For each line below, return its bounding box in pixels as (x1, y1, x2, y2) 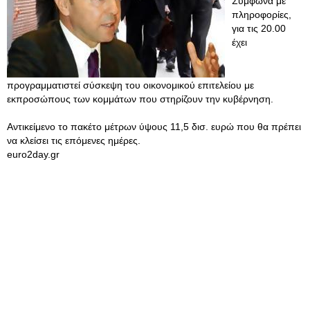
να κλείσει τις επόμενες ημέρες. (7, 135, 140, 146)
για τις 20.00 (232, 23, 286, 34)
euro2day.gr (7, 149, 60, 160)
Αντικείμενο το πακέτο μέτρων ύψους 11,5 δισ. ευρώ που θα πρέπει (7, 121, 301, 132)
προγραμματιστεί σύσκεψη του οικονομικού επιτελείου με (7, 80, 254, 91)
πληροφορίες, (232, 9, 291, 20)
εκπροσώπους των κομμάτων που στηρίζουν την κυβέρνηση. (7, 93, 273, 104)
